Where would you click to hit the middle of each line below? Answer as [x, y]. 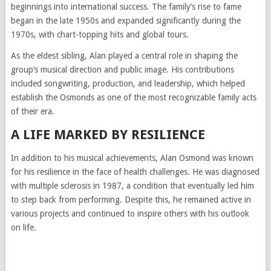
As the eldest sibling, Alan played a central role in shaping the [124, 56]
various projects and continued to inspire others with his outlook [130, 214]
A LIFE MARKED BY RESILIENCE [108, 135]
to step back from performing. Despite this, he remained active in [131, 200]
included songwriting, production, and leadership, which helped [128, 83]
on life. [23, 227]
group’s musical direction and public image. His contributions [122, 70]
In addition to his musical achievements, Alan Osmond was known [132, 158]
